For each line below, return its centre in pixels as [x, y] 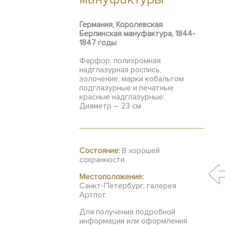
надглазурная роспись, [120, 70]
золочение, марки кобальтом [132, 79]
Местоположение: [111, 177]
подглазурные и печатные [127, 88]
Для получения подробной [127, 212]
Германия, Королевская [121, 25]
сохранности [102, 160]
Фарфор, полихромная [120, 61]
